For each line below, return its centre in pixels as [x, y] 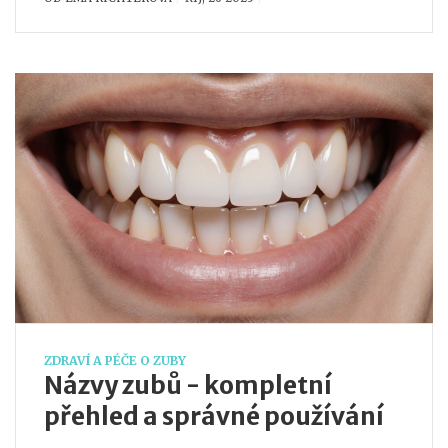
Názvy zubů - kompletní [188, 385]
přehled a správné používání [214, 416]
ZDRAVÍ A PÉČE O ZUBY [115, 360]
